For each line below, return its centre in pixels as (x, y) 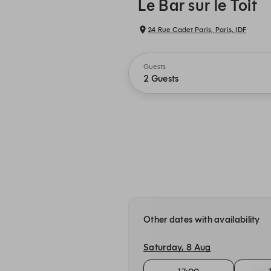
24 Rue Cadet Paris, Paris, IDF (197, 29)
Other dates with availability (202, 220)
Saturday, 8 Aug (177, 248)
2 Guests (161, 79)
